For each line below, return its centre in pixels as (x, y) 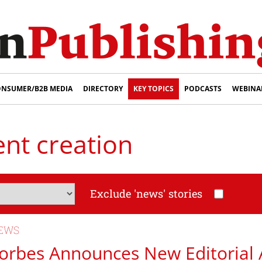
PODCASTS (203, 89)
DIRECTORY (103, 89)
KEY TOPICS (154, 89)
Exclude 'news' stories (146, 194)
